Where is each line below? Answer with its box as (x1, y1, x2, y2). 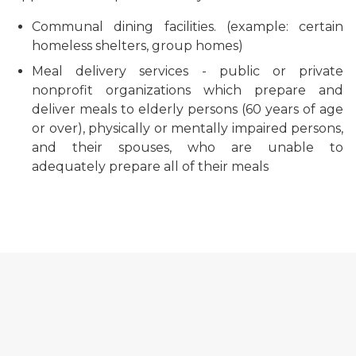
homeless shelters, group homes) (32, 37, 243, 53)
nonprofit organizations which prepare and (32, 82, 343, 98)
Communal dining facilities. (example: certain (32, 18, 343, 34)
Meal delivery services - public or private (32, 63, 343, 79)
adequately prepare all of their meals (32, 158, 269, 174)
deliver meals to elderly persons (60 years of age (32, 101, 343, 117)
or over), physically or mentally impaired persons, (32, 120, 343, 136)
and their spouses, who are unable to (32, 139, 343, 155)
